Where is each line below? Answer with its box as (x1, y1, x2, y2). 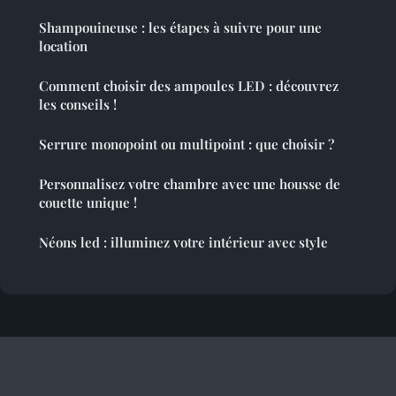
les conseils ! (39, 95, 117, 114)
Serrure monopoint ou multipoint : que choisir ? (39, 135, 334, 154)
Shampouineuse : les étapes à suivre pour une (39, 19, 322, 37)
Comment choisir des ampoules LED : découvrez (39, 77, 339, 95)
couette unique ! (39, 194, 137, 212)
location (39, 37, 88, 56)
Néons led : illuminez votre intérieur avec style (39, 233, 328, 252)
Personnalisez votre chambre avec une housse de (39, 175, 340, 194)
